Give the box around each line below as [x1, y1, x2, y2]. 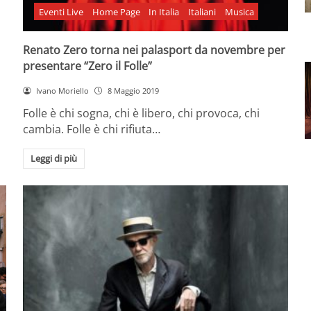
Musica [224, 5, 254, 18]
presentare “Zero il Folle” [23, 58, 153, 74]
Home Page [92, 5, 140, 18]
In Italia [149, 5, 180, 18]
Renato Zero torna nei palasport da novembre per [23, 42, 286, 58]
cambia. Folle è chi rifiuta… [23, 121, 161, 137]
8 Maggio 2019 [107, 85, 159, 96]
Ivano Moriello [36, 85, 90, 96]
